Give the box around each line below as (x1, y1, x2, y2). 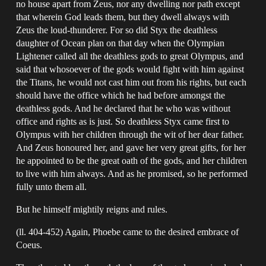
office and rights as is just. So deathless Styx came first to (16, 116, 230, 126)
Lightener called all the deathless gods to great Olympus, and (16, 50, 244, 61)
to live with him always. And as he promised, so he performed (16, 168, 248, 179)
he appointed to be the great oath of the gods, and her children (16, 155, 248, 166)
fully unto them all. (16, 181, 87, 192)
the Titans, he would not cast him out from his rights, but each (16, 77, 247, 87)
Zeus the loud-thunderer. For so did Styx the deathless (16, 24, 218, 35)
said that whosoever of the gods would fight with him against (16, 64, 245, 74)
